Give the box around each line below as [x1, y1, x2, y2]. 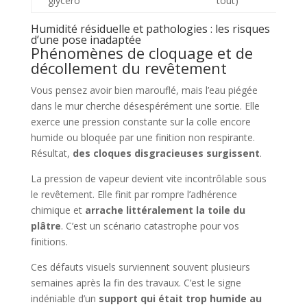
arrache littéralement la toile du [84, 204, 245, 217]
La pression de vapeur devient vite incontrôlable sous [30, 172, 267, 186]
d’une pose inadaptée [30, 32, 141, 48]
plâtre [30, 219, 61, 233]
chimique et [30, 204, 85, 217]
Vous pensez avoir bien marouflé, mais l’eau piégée [30, 84, 258, 97]
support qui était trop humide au [98, 292, 262, 306]
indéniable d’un [30, 292, 99, 306]
